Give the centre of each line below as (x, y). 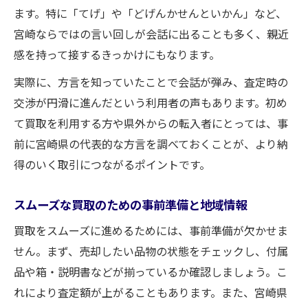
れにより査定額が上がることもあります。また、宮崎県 (151, 292)
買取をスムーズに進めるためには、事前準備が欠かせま (151, 230)
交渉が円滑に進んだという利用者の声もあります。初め (151, 102)
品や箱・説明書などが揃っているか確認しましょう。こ (151, 271)
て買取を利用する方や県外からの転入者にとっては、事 (151, 123)
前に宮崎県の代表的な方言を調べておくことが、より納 (151, 143)
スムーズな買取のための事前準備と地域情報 (130, 204)
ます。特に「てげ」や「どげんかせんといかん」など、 (150, 13)
